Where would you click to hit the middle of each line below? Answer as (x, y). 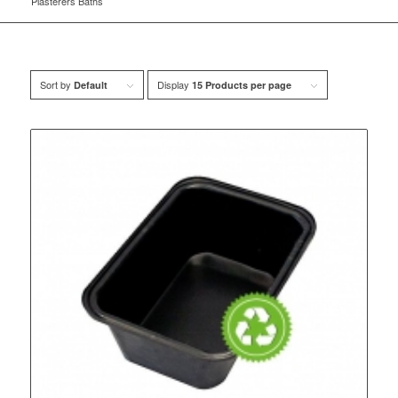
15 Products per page (241, 85)
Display (174, 84)
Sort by (56, 84)
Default (90, 85)
